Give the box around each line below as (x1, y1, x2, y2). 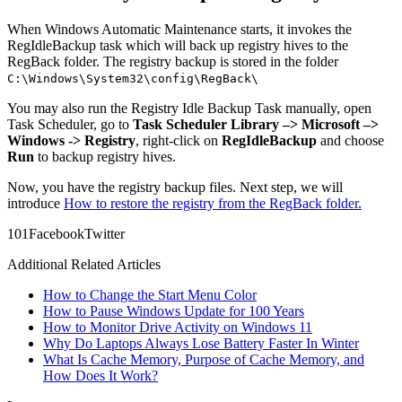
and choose (317, 133, 384, 149)
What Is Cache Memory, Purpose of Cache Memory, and (43, 352, 364, 368)
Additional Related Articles (7, 257, 161, 273)
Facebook (29, 226, 84, 242)
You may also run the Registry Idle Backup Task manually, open (7, 100, 371, 117)
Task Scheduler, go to (7, 117, 133, 133)
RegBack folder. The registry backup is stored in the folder (7, 54, 338, 70)
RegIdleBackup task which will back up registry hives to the (7, 38, 348, 54)
